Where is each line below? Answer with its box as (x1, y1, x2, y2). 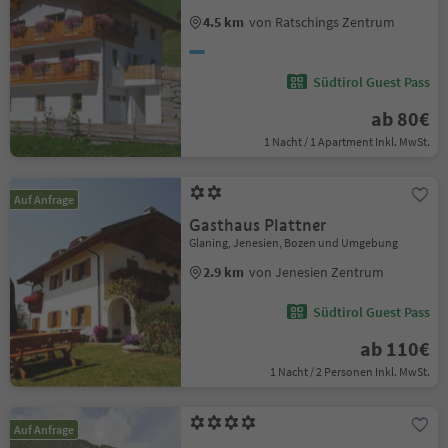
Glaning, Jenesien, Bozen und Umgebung (189, 234, 399, 250)
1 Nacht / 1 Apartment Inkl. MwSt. (263, 133, 430, 149)
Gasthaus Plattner (189, 214, 327, 236)
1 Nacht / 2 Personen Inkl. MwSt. (269, 363, 430, 379)
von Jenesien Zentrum (249, 262, 385, 281)
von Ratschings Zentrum (249, 12, 396, 31)
